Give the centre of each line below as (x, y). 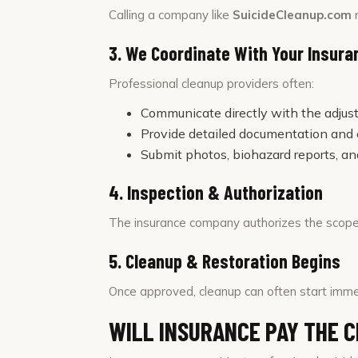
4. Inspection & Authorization (216, 192)
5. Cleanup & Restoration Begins (225, 261)
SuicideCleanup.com (292, 15)
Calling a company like (171, 15)
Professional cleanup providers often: (211, 84)
